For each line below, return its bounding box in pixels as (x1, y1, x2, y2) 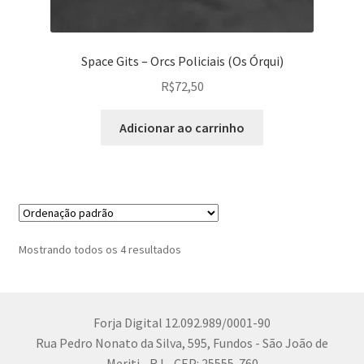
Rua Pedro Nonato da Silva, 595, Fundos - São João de (36, 335, 328, 352)
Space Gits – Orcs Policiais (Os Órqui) (80, 53, 284, 70)
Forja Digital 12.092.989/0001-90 (93, 314, 271, 331)
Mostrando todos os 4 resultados (18, 241, 181, 257)
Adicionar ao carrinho (119, 119, 245, 136)
